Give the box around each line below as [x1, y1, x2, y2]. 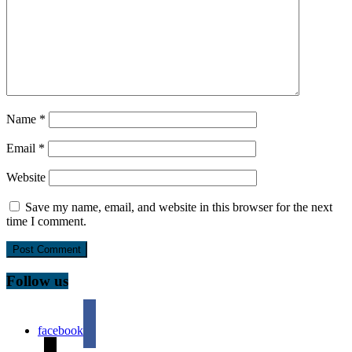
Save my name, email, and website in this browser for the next [25, 200, 332, 214]
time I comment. [6, 214, 86, 229]
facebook [38, 323, 83, 337]
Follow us [6, 273, 68, 290]
